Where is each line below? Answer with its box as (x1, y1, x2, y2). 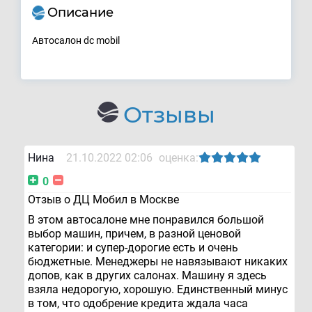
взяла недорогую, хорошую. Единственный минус (28, 283, 288, 297)
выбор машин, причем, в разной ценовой (28, 227, 241, 241)
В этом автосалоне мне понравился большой (28, 213, 264, 227)
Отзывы (123, 101, 215, 129)
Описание (47, 5, 114, 21)
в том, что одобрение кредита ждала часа (28, 297, 248, 311)
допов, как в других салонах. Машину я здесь (28, 269, 267, 283)
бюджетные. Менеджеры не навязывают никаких (28, 255, 288, 269)
